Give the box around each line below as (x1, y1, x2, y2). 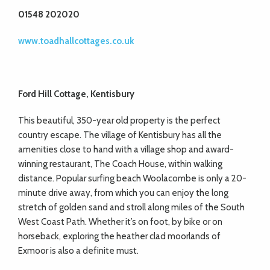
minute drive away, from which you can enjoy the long (18, 187, 228, 198)
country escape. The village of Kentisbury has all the (18, 130, 222, 140)
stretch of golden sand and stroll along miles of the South (18, 202, 245, 213)
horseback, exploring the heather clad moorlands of (18, 231, 221, 242)
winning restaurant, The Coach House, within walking (18, 159, 222, 169)
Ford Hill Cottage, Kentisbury (18, 89, 134, 99)
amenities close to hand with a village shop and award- (18, 144, 234, 155)
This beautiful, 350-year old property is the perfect (18, 115, 221, 126)
